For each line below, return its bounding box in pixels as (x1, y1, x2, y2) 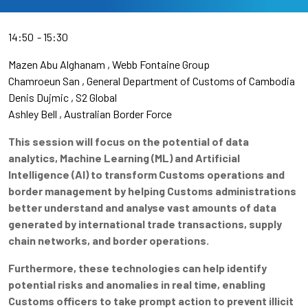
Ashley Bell (8, 107, 57, 120)
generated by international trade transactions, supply (8, 217, 282, 230)
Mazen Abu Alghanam (8, 58, 105, 71)
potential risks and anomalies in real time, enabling (8, 278, 265, 291)
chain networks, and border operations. (8, 234, 209, 247)
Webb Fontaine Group (112, 58, 210, 71)
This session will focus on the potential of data (8, 135, 249, 148)
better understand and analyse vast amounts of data (8, 201, 276, 214)
